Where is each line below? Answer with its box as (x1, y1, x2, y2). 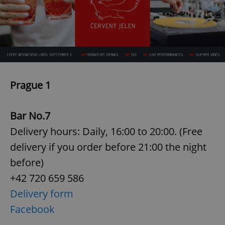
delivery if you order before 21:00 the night (10, 140, 206, 154)
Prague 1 (10, 78, 51, 92)
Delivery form (10, 186, 73, 200)
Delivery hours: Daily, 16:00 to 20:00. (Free (10, 124, 202, 138)
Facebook (10, 202, 55, 216)
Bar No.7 (10, 108, 50, 123)
